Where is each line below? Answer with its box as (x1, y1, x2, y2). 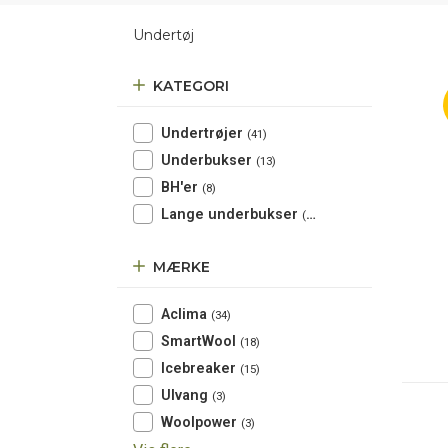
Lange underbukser (161, 206, 302, 223)
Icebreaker (161, 360, 240, 377)
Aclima (161, 306, 211, 323)
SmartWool (161, 333, 240, 350)
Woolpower (161, 414, 241, 431)
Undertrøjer (161, 125, 247, 142)
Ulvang (161, 387, 212, 404)
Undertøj (133, 26, 194, 44)
